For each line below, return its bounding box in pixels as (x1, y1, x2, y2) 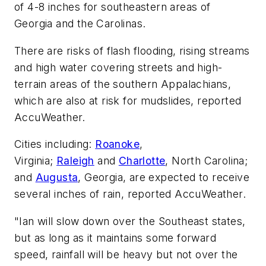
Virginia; (14, 154, 57, 167)
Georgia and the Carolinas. (14, 17, 146, 30)
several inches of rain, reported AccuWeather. (14, 188, 246, 201)
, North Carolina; (165, 154, 248, 167)
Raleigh (56, 154, 94, 167)
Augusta (35, 171, 78, 184)
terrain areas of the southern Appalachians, (14, 77, 232, 90)
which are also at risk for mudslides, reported (14, 94, 242, 107)
